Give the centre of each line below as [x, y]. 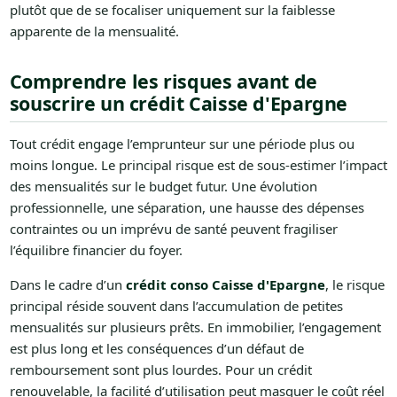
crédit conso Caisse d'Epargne [225, 284]
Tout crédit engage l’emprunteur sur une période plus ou [182, 143]
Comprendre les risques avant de [163, 81]
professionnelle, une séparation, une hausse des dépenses [187, 207]
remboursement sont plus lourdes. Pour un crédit [160, 369]
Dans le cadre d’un [67, 284]
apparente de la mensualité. [94, 31]
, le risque [354, 284]
